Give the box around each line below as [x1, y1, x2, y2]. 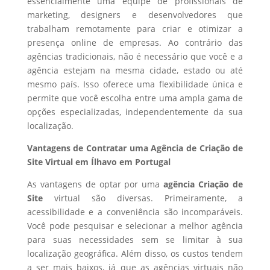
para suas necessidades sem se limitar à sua [27, 234, 243, 245]
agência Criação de [163, 178, 243, 190]
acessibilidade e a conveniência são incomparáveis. [27, 206, 243, 218]
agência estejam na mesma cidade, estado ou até [27, 64, 243, 76]
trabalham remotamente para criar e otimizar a [27, 23, 243, 34]
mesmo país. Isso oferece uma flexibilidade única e [27, 78, 243, 90]
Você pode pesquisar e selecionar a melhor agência [27, 220, 243, 231]
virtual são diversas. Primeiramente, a [42, 192, 243, 204]
